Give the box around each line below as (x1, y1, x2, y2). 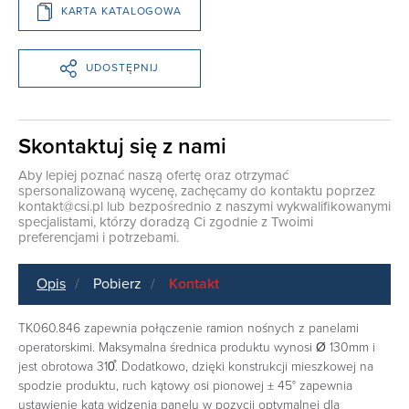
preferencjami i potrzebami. (18, 228, 179, 246)
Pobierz (93, 274, 142, 293)
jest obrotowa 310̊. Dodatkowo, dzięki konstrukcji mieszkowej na (18, 358, 373, 374)
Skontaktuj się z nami (18, 132, 226, 160)
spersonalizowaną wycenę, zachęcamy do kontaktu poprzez (18, 182, 375, 199)
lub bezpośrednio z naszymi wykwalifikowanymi (103, 197, 391, 215)
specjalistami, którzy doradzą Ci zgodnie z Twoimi (18, 213, 313, 230)
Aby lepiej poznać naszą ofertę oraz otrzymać (18, 166, 288, 184)
